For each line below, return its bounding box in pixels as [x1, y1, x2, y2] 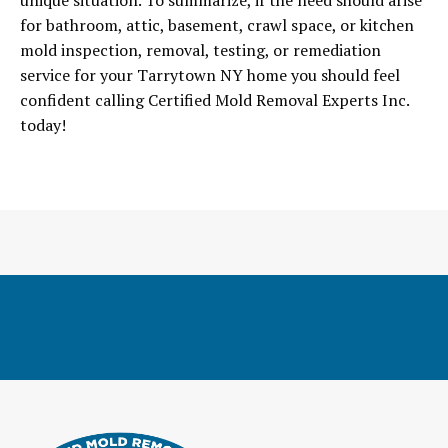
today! [20, 114, 66, 136]
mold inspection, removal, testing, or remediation [20, 39, 381, 61]
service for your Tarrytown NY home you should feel [20, 64, 400, 86]
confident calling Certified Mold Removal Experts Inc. [20, 89, 409, 111]
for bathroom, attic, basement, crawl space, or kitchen [20, 14, 414, 36]
